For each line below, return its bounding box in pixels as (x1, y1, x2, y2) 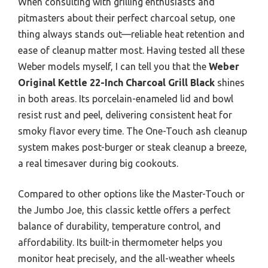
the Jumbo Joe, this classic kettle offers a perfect (18, 205, 230, 216)
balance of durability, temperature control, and (18, 221, 221, 232)
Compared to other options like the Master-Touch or (18, 188, 245, 200)
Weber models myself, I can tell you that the (18, 61, 209, 72)
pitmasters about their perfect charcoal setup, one (18, 13, 235, 24)
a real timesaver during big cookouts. (18, 158, 178, 169)
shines (215, 77, 245, 89)
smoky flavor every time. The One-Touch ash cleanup (18, 126, 247, 137)
